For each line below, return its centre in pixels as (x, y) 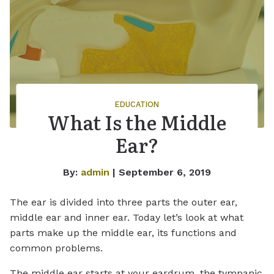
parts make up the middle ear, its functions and (123, 232)
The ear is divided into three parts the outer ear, (124, 202)
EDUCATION (137, 104)
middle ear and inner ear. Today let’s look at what (127, 217)
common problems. (56, 248)
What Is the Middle (137, 122)
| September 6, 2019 (160, 172)
